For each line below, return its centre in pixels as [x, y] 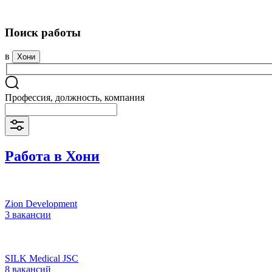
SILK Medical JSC [42, 258]
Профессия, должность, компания [75, 98]
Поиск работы [43, 32]
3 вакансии [28, 214]
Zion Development [41, 203]
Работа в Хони [52, 156]
